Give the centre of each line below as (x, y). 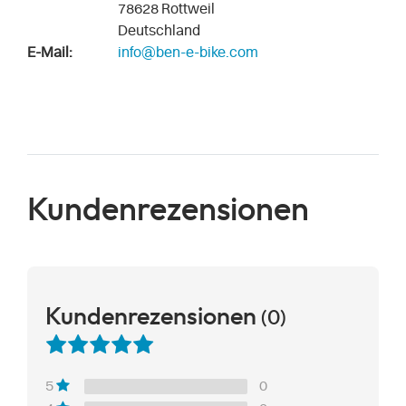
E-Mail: (50, 53)
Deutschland (159, 31)
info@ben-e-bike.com (188, 53)
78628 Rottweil (166, 10)
